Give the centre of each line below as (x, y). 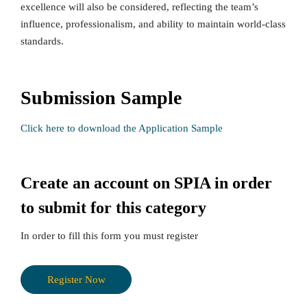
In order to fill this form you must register (109, 235)
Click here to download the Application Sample (122, 128)
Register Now (76, 279)
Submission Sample (101, 98)
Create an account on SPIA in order (146, 183)
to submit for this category (113, 208)
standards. (42, 41)
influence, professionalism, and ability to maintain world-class (153, 24)
